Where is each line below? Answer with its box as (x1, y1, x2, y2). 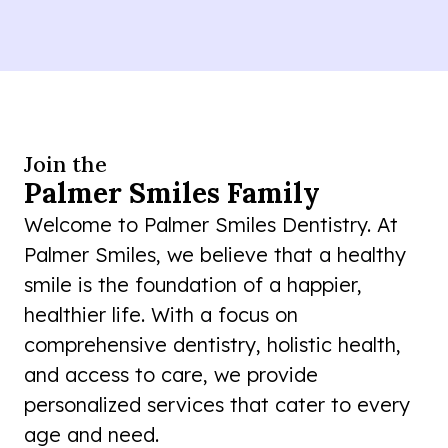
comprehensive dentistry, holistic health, (24, 332, 401, 358)
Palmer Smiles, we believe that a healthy (24, 242, 406, 268)
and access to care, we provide (24, 362, 318, 388)
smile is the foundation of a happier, (24, 272, 362, 298)
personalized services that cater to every (24, 392, 410, 418)
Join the (24, 150, 107, 179)
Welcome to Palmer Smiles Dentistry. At (24, 212, 398, 238)
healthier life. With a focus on (24, 302, 298, 328)
